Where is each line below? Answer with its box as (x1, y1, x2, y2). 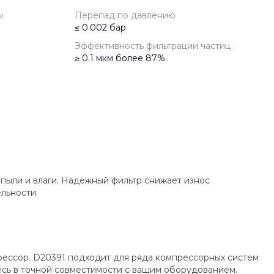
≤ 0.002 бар (75, 22, 126, 33)
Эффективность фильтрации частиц (75, 40, 231, 51)
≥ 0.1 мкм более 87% (75, 53, 165, 64)
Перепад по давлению (75, 10, 176, 21)
